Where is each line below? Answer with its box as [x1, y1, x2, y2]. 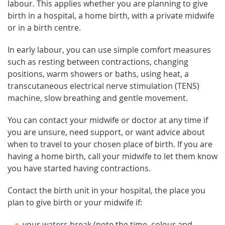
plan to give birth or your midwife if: [8, 197, 142, 208]
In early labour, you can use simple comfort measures [8, 44, 211, 55]
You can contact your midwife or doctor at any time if [8, 115, 208, 126]
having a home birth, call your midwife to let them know [8, 151, 217, 162]
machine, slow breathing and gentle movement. [8, 92, 188, 103]
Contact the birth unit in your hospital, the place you [8, 185, 205, 196]
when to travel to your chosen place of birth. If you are [8, 139, 212, 150]
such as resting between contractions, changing [8, 56, 188, 67]
